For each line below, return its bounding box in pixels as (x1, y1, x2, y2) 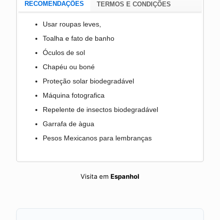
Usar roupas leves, (42, 20, 101, 28)
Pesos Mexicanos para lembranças (42, 134, 152, 142)
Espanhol (110, 172, 139, 180)
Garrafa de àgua (42, 119, 94, 128)
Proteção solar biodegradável (42, 77, 134, 85)
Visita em (81, 172, 110, 180)
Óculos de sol (42, 48, 85, 56)
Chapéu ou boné (42, 62, 95, 71)
